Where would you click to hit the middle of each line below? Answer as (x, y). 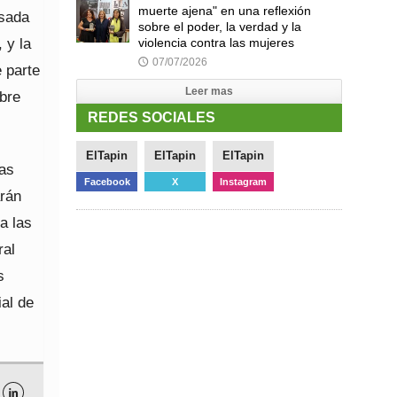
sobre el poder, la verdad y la (220, 26)
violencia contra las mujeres (216, 42)
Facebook (107, 181)
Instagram (243, 181)
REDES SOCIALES (152, 117)
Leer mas (209, 91)
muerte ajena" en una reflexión (225, 10)
